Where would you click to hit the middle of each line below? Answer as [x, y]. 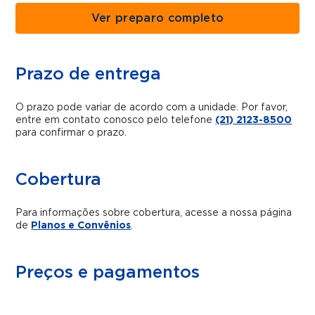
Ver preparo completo [157, 18]
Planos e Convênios [81, 225]
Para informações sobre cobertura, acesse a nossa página [154, 213]
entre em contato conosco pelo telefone [116, 120]
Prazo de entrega [89, 74]
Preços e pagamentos [108, 272]
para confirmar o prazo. [71, 133]
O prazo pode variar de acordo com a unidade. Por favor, [152, 107]
